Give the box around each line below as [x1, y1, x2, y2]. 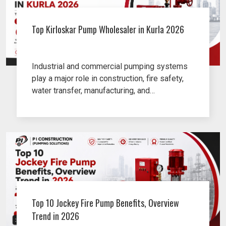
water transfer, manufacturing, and [32, 86, 150, 96]
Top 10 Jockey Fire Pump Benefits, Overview [32, 196, 180, 210]
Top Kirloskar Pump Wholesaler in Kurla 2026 [32, 23, 185, 36]
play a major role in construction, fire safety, [32, 74, 184, 84]
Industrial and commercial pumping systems [32, 62, 188, 72]
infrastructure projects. [32, 98, 111, 108]
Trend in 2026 [32, 209, 80, 223]
